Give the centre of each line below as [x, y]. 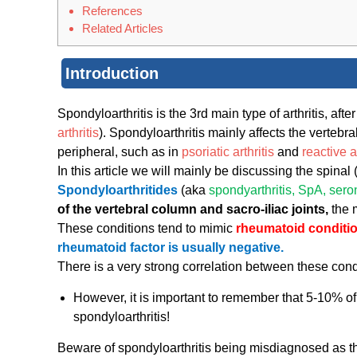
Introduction [112, 74]
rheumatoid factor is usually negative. [171, 248]
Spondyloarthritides [118, 190]
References [112, 11]
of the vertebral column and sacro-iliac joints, [194, 210]
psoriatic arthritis [228, 152]
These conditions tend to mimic [147, 229]
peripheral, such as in [120, 152]
